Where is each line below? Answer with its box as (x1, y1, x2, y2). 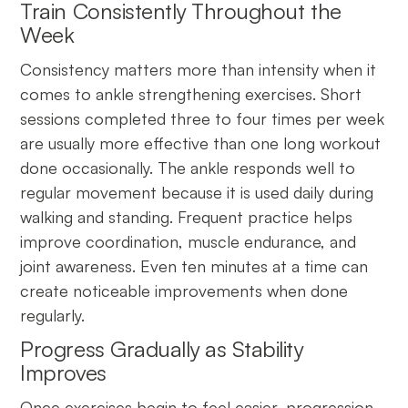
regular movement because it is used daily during (20, 181, 374, 202)
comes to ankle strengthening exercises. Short (20, 83, 362, 104)
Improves (20, 358, 118, 386)
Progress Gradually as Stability (20, 334, 303, 362)
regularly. (20, 304, 95, 325)
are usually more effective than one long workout (20, 132, 382, 153)
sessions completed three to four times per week (20, 107, 385, 128)
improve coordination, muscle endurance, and (20, 230, 357, 251)
